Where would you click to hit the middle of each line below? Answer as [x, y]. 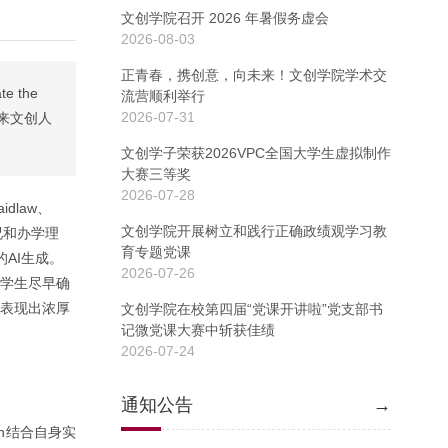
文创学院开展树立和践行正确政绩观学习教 [254, 231]
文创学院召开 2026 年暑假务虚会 [225, 18]
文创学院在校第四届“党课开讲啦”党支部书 [252, 309]
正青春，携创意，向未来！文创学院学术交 [254, 75]
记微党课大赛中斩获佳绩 [198, 330]
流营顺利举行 [163, 96]
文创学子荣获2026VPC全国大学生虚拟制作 [256, 153]
